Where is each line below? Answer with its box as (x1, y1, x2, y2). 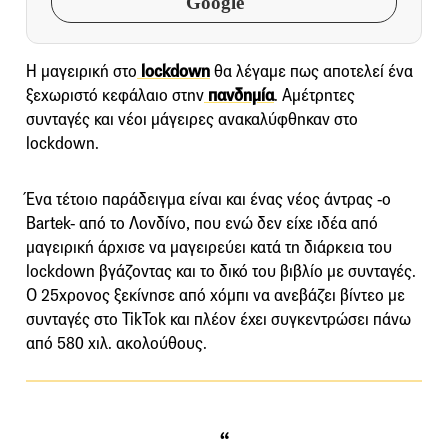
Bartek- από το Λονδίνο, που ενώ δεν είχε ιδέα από (26, 212, 378, 234)
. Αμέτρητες (274, 84, 355, 106)
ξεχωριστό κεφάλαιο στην (26, 84, 204, 106)
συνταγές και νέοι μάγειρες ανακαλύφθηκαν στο (26, 108, 358, 130)
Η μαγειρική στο (26, 60, 137, 82)
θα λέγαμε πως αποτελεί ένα (210, 60, 413, 82)
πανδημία (204, 84, 274, 106)
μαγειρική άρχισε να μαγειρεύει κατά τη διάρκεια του (26, 236, 392, 258)
